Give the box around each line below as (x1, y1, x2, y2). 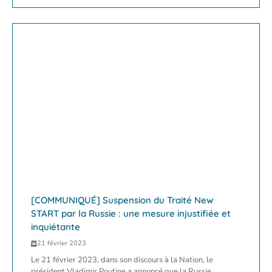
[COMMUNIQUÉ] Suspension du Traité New (31, 194, 213, 206)
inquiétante (31, 221, 80, 233)
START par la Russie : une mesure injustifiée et (31, 208, 231, 220)
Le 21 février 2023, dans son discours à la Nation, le (31, 254, 213, 266)
